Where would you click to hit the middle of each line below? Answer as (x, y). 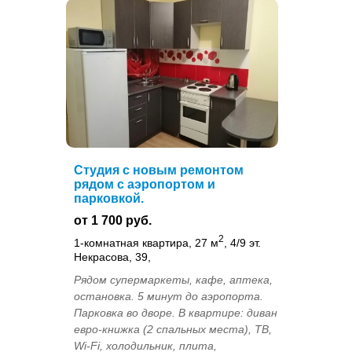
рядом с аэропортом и (145, 184)
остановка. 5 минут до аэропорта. (169, 296)
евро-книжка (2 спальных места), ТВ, (173, 329)
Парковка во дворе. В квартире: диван (176, 312)
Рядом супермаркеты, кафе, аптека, (173, 279)
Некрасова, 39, (112, 257)
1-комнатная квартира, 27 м (146, 242)
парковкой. (109, 198)
